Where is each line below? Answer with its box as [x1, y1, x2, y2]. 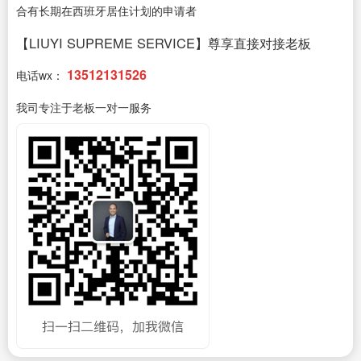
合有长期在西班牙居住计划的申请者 [16, 2, 197, 19]
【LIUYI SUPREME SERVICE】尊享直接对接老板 [16, 33, 311, 52]
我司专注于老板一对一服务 [16, 99, 151, 115]
